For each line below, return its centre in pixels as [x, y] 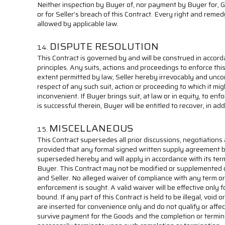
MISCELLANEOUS [91, 128]
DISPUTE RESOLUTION [104, 46]
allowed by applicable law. [78, 23]
